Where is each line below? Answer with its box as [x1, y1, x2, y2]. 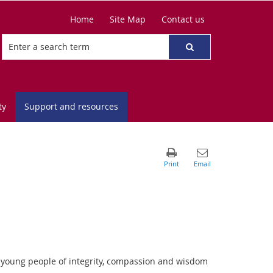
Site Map [110, 13, 146, 25]
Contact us [161, 13, 205, 25]
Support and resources [24, 101, 118, 112]
